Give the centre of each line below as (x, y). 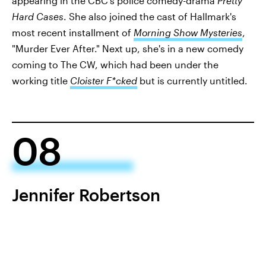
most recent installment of (73, 33)
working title (41, 81)
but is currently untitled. (192, 81)
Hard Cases (38, 17)
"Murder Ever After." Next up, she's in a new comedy (128, 49)
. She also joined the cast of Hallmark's (150, 17)
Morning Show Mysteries (188, 33)
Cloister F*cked (104, 81)
